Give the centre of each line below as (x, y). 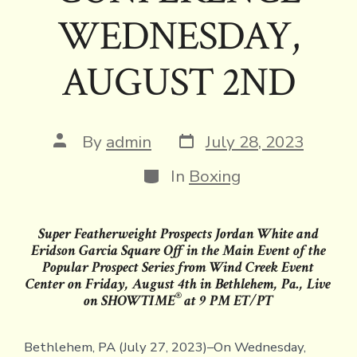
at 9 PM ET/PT (229, 300)
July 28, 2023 (255, 142)
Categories (182, 173)
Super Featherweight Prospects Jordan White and (178, 233)
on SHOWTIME (130, 300)
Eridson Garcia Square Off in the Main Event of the (178, 250)
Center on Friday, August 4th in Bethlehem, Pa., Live (178, 284)
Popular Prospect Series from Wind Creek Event (178, 267)
